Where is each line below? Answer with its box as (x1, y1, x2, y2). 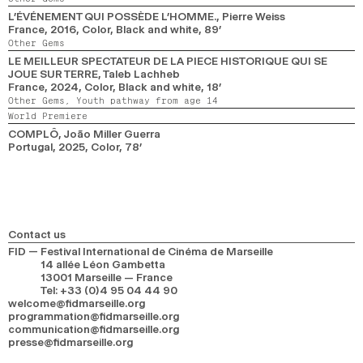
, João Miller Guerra (58, 126, 160, 140)
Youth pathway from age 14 (76, 93, 218, 107)
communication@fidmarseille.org (8, 322, 179, 335)
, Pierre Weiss (216, 9, 285, 23)
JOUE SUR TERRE (8, 66, 98, 80)
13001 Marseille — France (41, 271, 173, 284)
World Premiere (8, 109, 88, 122)
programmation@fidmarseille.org (8, 310, 179, 322)
